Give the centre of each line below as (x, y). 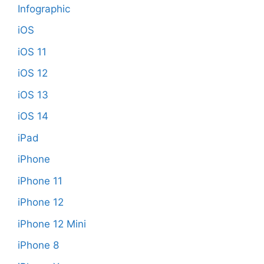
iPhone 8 (38, 245)
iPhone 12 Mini (52, 224)
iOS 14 (33, 116)
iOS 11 (32, 52)
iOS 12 (33, 73)
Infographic (44, 9)
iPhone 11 (40, 181)
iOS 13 (33, 95)
